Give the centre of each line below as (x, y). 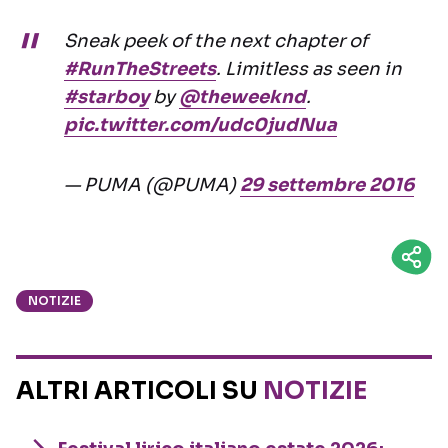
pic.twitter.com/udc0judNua (200, 125)
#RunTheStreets (140, 69)
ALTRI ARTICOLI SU (139, 391)
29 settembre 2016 (327, 185)
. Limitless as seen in (309, 69)
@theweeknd (242, 97)
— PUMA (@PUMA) (152, 185)
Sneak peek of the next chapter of (216, 41)
